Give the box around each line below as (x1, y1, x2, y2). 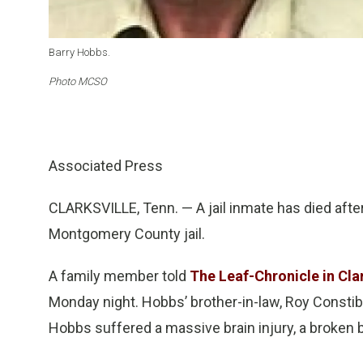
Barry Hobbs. (49, 46, 110, 59)
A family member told (49, 267, 190, 285)
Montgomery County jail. (49, 225, 205, 243)
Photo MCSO (49, 75, 107, 88)
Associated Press (49, 157, 163, 175)
